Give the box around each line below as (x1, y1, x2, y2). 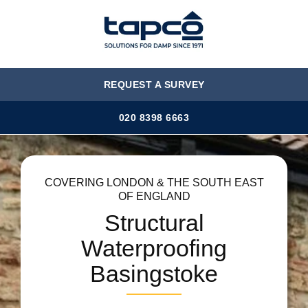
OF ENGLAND (118, 190, 190, 202)
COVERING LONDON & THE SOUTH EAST (44, 177, 264, 188)
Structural (104, 210, 204, 236)
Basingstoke (90, 261, 218, 287)
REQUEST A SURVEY (103, 79, 205, 90)
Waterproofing (81, 235, 227, 261)
